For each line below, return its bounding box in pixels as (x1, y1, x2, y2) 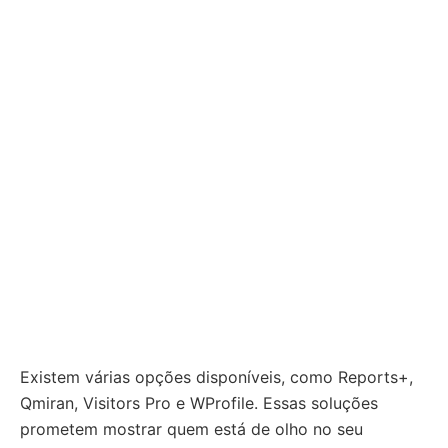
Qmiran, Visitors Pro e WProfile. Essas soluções (20, 393, 378, 413)
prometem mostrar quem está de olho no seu (20, 419, 363, 439)
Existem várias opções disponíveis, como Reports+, (20, 367, 413, 387)
